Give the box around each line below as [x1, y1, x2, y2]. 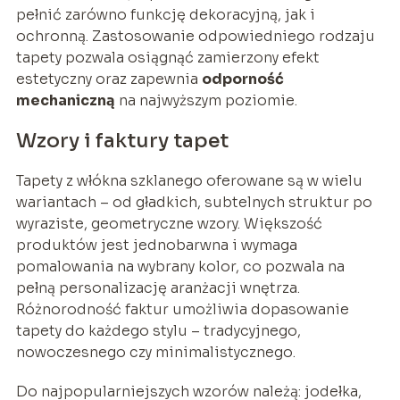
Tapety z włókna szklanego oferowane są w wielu [15, 171, 362, 190]
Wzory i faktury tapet [15, 128, 229, 153]
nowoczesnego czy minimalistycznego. [15, 342, 296, 362]
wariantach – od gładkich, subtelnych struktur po [15, 192, 372, 212]
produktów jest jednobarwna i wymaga [15, 235, 297, 254]
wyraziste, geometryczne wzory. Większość [15, 213, 322, 233]
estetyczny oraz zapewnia [15, 69, 202, 88]
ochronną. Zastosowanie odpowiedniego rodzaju [15, 26, 375, 46]
